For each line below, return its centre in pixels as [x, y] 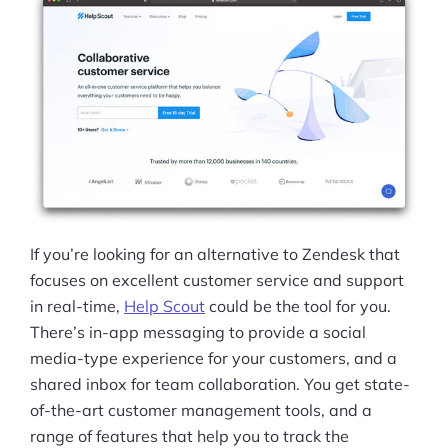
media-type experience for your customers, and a [213, 357]
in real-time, [77, 305]
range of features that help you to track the [189, 435]
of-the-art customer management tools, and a [201, 409]
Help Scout [164, 305]
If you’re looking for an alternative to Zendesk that [215, 253]
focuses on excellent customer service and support [217, 279]
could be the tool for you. [298, 305]
